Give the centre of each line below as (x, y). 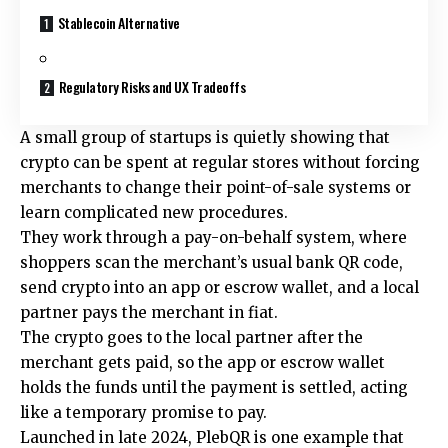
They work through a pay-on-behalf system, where (213, 237)
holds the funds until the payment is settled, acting (214, 387)
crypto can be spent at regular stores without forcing (220, 162)
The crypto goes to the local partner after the (191, 337)
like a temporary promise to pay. (143, 412)
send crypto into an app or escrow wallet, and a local (219, 287)
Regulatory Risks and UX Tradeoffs (152, 87)
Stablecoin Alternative (118, 22)
